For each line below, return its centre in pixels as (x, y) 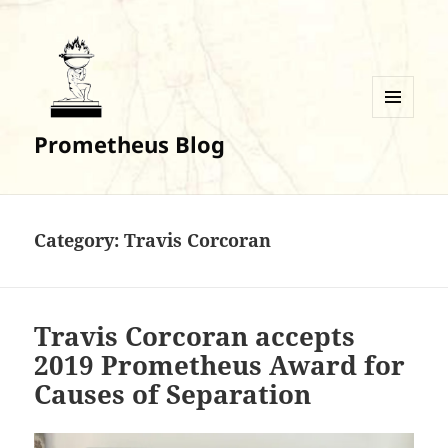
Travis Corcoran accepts (195, 336)
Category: (79, 240)
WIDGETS (400, 159)
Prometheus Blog (130, 144)
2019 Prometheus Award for (220, 365)
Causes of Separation (173, 394)
